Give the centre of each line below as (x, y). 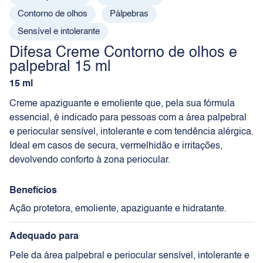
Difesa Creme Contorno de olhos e (123, 53)
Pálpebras (129, 14)
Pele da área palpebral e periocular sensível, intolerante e (129, 256)
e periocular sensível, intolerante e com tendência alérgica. (131, 132)
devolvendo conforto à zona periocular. (90, 160)
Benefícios (33, 190)
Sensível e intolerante (59, 31)
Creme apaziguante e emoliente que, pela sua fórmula (122, 104)
